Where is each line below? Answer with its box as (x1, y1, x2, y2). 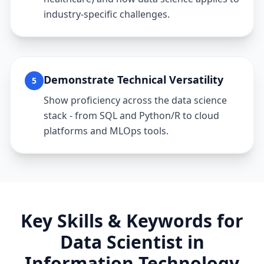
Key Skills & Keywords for (21, 209, 243, 233)
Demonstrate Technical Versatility (44, 72, 223, 87)
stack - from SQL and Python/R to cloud (44, 109, 219, 122)
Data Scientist (60, 230, 183, 254)
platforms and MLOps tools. (44, 124, 169, 137)
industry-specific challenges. (44, 8, 170, 21)
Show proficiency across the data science (44, 94, 227, 107)
